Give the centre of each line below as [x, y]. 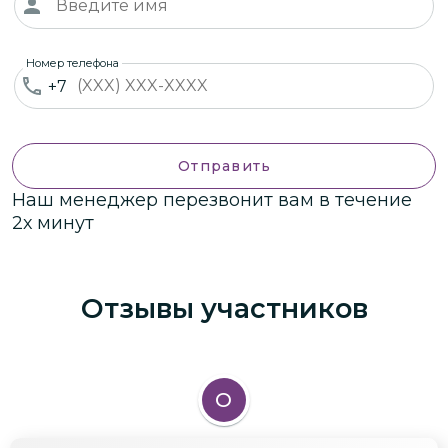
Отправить [225, 165]
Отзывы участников [224, 308]
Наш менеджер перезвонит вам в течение [212, 199]
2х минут [53, 222]
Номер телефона [72, 62]
